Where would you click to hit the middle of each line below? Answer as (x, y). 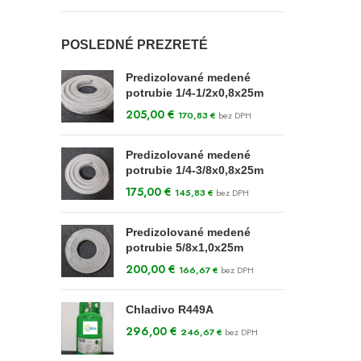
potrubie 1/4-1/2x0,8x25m (195, 93)
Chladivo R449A (170, 309)
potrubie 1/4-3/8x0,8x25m (195, 170)
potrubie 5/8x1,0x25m (185, 247)
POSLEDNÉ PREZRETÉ (135, 45)
